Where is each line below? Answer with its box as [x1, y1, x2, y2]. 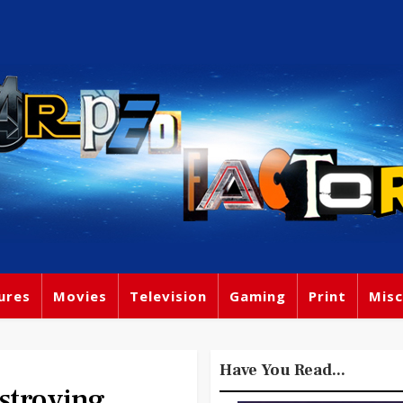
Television [130, 287, 207, 305]
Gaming [229, 287, 286, 305]
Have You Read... [219, 360, 345, 381]
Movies [53, 287, 107, 305]
